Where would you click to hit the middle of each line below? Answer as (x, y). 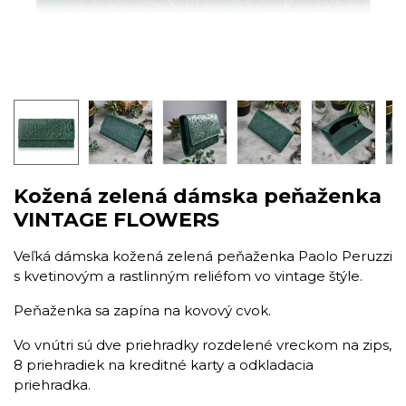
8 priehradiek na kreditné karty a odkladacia (164, 365)
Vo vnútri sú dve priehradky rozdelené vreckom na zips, (203, 345)
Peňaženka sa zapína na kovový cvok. (142, 310)
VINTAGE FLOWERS (116, 220)
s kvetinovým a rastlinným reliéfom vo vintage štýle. (188, 276)
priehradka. (52, 385)
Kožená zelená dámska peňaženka (198, 196)
